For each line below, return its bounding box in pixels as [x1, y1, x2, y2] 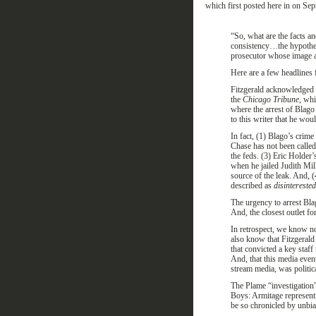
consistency [230, 41, 269, 51]
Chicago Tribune [242, 95, 299, 104]
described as [230, 181, 274, 190]
